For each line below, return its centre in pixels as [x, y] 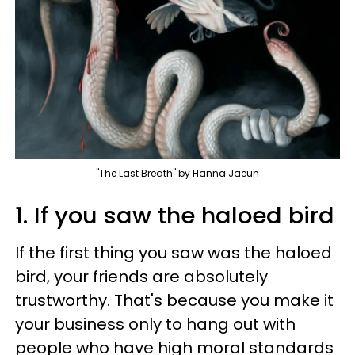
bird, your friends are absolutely [141, 276]
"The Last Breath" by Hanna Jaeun [177, 173]
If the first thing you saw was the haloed [174, 252]
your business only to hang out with [155, 324]
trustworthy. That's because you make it [174, 300]
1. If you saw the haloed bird [175, 215]
